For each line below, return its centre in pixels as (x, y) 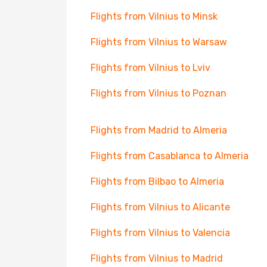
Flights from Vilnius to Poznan (159, 93)
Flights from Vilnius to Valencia (160, 233)
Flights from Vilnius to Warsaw (159, 42)
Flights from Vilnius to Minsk (154, 16)
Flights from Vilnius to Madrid (157, 258)
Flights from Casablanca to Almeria (170, 156)
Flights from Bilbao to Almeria (157, 181)
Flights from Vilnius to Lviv (150, 68)
